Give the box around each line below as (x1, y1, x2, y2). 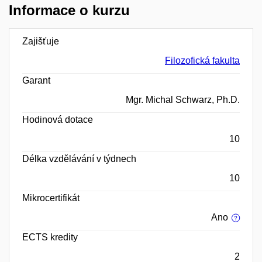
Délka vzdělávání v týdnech (22, 153, 136, 164)
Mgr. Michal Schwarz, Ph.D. (126, 94, 240, 105)
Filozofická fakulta (165, 55, 240, 65)
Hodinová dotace (22, 114, 93, 125)
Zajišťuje (22, 36, 59, 46)
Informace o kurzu (9, 2, 130, 19)
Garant (22, 75, 50, 85)
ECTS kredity (22, 232, 78, 242)
